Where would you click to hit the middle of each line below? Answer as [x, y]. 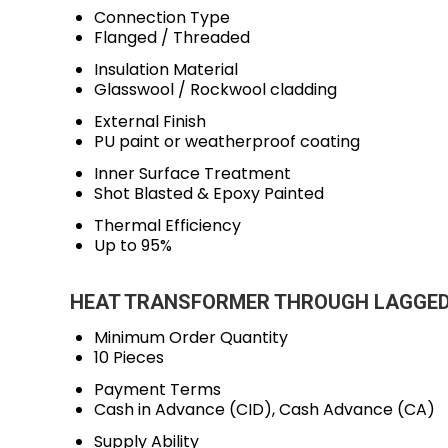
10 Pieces [129, 357]
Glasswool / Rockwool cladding [215, 89]
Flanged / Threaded [172, 37]
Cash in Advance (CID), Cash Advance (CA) [264, 409]
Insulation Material [166, 69]
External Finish [150, 121]
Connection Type [162, 17]
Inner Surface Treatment [192, 173]
